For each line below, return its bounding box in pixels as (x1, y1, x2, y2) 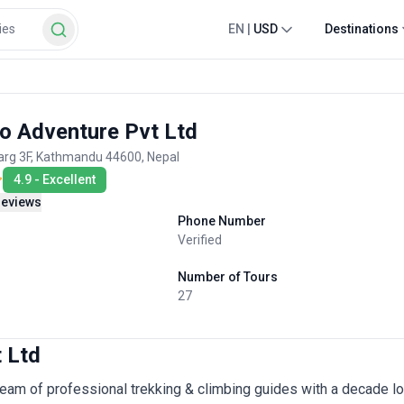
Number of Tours (178, 270, 278, 284)
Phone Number (178, 214, 266, 228)
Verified (178, 233, 222, 247)
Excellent (42, 172, 96, 187)
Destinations (325, 22, 399, 36)
